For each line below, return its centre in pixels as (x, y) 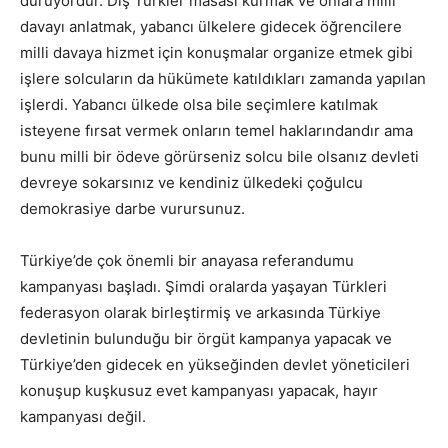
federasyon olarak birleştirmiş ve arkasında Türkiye (200, 312)
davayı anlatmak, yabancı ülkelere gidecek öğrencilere (211, 26)
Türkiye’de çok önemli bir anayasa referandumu (187, 260)
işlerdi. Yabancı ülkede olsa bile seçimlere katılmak (199, 104)
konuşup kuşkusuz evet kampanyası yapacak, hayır (199, 390)
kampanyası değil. (83, 416)
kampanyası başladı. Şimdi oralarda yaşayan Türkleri (203, 286)
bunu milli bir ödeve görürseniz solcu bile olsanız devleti (219, 156)
